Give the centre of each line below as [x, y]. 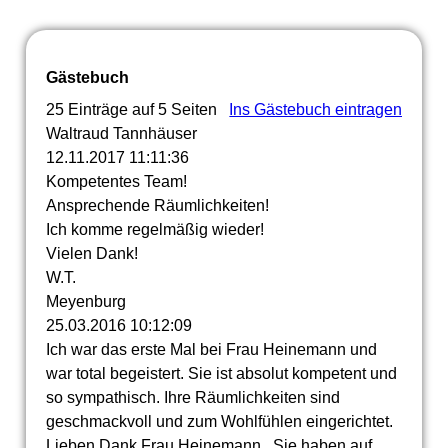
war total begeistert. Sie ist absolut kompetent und [221, 373]
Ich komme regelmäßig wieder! [154, 229]
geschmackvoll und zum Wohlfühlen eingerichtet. [219, 421]
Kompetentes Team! [116, 181]
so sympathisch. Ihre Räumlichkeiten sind [192, 397]
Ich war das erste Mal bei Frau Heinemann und [211, 349]
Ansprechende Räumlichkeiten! [157, 205]
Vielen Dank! [91, 253]
